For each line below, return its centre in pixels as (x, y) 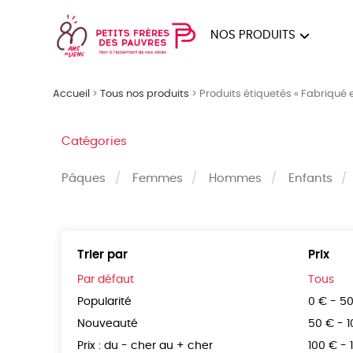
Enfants (310, 178)
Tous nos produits (145, 94)
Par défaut (106, 280)
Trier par (103, 255)
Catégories (95, 141)
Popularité (105, 302)
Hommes (236, 178)
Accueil (72, 94)
